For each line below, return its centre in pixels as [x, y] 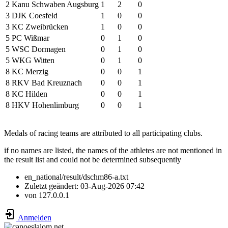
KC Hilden [30, 94]
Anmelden [34, 218]
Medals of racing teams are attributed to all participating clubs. [103, 133]
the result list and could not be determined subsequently [93, 160]
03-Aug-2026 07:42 [112, 186]
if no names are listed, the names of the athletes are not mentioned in [113, 151]
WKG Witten [33, 61]
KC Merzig [30, 72]
